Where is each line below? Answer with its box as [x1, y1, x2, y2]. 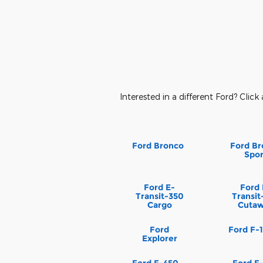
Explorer [141, 233, 177, 244]
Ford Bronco [132, 140, 184, 151]
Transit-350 [135, 191, 184, 202]
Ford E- [144, 182, 176, 193]
